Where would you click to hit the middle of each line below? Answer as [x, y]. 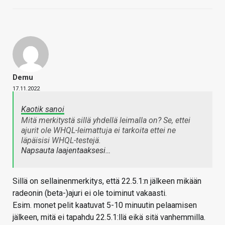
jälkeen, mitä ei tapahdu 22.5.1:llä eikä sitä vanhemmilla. [109, 217]
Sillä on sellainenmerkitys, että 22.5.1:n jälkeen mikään [107, 181]
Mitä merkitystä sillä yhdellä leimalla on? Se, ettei [106, 120]
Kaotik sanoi [43, 109]
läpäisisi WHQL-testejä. [61, 140]
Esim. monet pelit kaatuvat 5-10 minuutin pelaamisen [105, 205]
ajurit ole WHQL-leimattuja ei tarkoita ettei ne [98, 130]
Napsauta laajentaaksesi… [66, 150]
